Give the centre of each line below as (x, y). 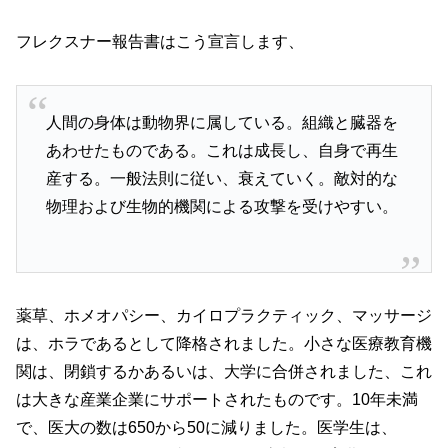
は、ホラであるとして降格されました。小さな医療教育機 (224, 343)
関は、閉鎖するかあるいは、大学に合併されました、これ (224, 371)
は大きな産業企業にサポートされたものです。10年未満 (217, 399)
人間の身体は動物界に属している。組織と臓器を (221, 122)
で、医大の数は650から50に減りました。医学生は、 (206, 427)
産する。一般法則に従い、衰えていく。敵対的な (221, 178)
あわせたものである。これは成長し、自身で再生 (221, 150)
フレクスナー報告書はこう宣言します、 (160, 42)
